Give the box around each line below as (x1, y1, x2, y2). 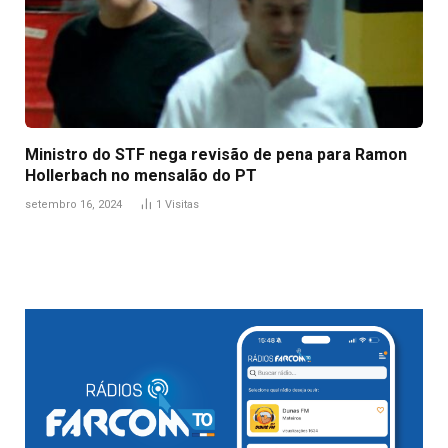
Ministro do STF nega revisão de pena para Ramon (25, 145, 407, 165)
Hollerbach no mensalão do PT (25, 166, 257, 186)
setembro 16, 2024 (25, 198, 122, 212)
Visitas (165, 198, 199, 212)
